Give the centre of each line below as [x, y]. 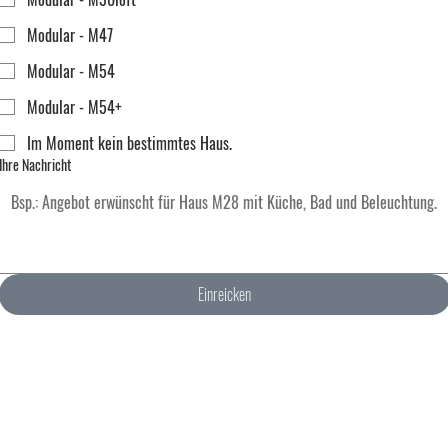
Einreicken [225, 294]
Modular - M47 [70, 35]
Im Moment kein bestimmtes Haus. [129, 143]
